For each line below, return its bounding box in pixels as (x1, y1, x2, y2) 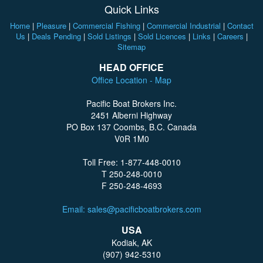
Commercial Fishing (72, 20, 140, 32)
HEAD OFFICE (99, 60, 164, 75)
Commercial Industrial (146, 20, 221, 32)
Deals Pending (31, 31, 81, 42)
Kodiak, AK (111, 237, 152, 249)
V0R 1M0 (114, 133, 149, 145)
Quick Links (104, 1, 159, 17)
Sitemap (117, 41, 146, 53)
